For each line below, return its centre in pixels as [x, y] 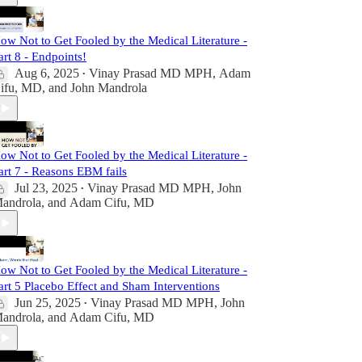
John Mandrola [109, 88]
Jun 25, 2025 [48, 303]
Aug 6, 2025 [47, 74]
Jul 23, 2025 [46, 188]
